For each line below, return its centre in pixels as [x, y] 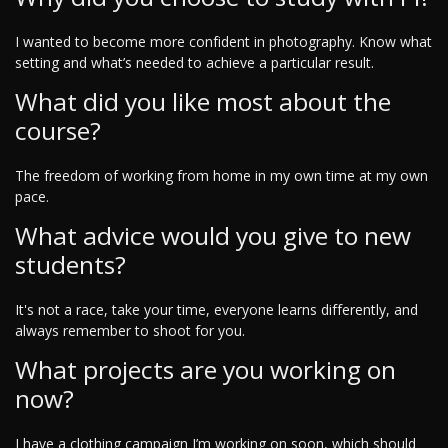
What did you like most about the [203, 101]
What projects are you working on [205, 369]
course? [58, 130]
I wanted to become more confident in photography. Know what [223, 41]
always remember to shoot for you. [130, 330]
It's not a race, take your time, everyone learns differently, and [216, 309]
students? [70, 264]
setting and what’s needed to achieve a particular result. [194, 62]
